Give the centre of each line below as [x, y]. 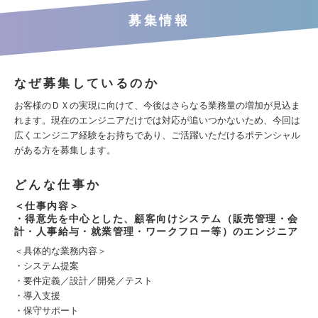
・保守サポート [46, 311]
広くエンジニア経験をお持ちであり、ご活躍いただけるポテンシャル [157, 135]
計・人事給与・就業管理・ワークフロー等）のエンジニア [157, 231]
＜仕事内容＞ [47, 206]
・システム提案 [46, 266]
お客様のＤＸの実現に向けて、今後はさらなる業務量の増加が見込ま [157, 105]
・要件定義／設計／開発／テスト [83, 281]
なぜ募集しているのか [87, 83]
